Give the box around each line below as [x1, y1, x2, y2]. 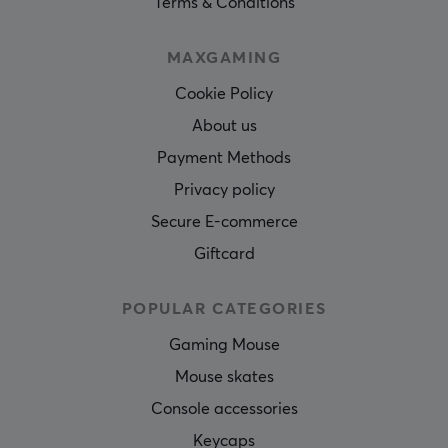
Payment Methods [157, 149, 291, 166]
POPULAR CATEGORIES [121, 300, 327, 317]
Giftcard [193, 245, 255, 262]
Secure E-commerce [150, 213, 298, 230]
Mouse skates [174, 368, 274, 385]
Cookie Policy [175, 85, 273, 102]
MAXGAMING [166, 49, 282, 66]
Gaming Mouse [168, 336, 280, 353]
